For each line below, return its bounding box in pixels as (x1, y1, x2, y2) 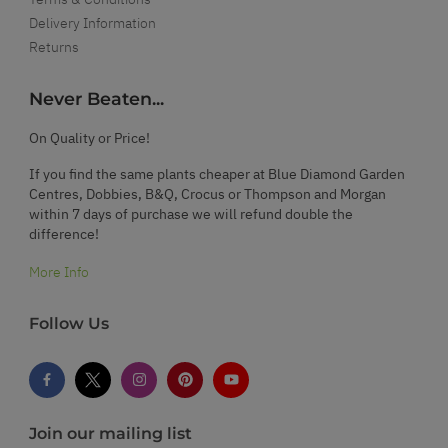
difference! (29, 224, 99, 243)
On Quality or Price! (29, 128, 150, 147)
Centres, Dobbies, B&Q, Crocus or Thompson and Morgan (29, 184, 386, 203)
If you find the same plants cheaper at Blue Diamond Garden (29, 164, 405, 183)
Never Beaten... (29, 87, 164, 109)
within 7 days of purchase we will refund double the (29, 204, 353, 223)
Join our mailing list (29, 423, 192, 443)
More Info (29, 262, 89, 281)
